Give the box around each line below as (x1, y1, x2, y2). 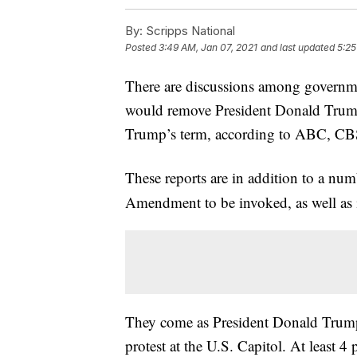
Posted (125, 41, 159, 54)
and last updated (261, 41, 335, 54)
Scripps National (143, 23, 235, 39)
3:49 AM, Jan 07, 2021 (159, 41, 257, 54)
